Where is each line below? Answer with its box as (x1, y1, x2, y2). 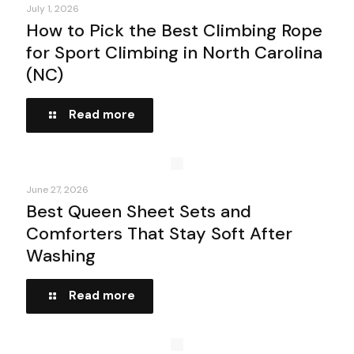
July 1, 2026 (26, 2, 79, 15)
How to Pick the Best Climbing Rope (26, 18, 322, 42)
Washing (26, 243, 96, 267)
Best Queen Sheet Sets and (26, 199, 251, 223)
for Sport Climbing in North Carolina (26, 40, 322, 64)
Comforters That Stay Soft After (26, 221, 292, 245)
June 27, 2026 (26, 183, 88, 196)
